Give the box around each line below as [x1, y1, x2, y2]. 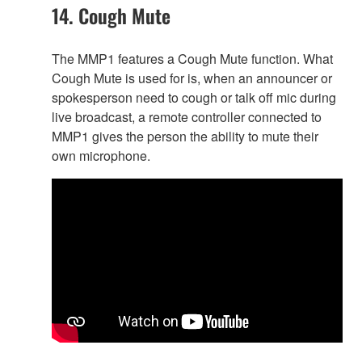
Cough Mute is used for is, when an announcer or [52, 68, 332, 87]
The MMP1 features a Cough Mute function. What [52, 48, 333, 68]
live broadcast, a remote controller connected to [52, 107, 322, 126]
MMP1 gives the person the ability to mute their [52, 126, 318, 145]
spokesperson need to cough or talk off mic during [52, 87, 336, 107]
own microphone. [52, 145, 150, 165]
